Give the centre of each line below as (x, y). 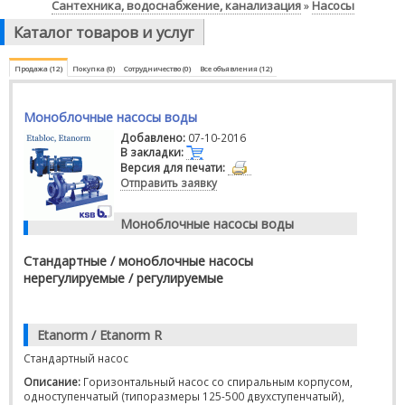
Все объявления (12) (236, 68)
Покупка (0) (94, 68)
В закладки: (152, 152)
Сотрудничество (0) (157, 68)
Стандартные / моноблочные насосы (138, 261)
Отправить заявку (169, 183)
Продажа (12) (38, 68)
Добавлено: (153, 137)
